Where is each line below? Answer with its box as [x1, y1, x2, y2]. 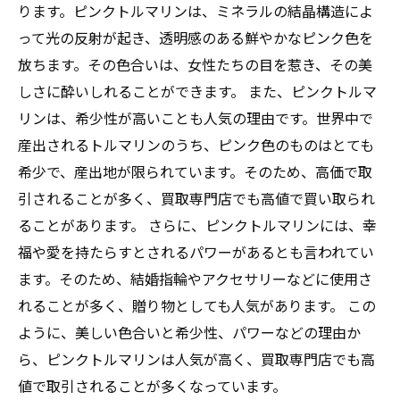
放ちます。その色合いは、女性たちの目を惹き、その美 [18, 54, 372, 75]
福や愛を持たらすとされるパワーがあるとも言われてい [18, 241, 374, 262]
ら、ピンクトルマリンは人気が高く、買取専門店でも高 [18, 348, 375, 370]
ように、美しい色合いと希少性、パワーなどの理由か [18, 321, 361, 343]
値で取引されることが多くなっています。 [18, 375, 287, 396]
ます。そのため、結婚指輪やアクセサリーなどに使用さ [18, 268, 372, 289]
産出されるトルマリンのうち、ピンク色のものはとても [18, 134, 374, 155]
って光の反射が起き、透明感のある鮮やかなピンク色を [18, 27, 373, 48]
